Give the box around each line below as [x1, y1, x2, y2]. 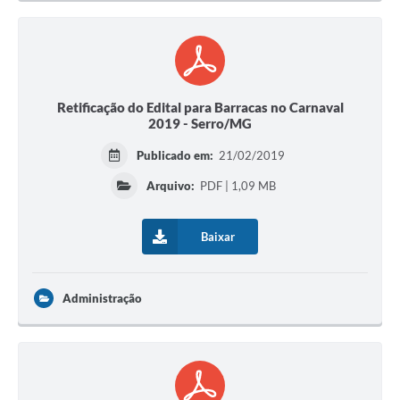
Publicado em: [137, 148, 217, 163]
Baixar [201, 229, 235, 245]
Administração [62, 291, 142, 306]
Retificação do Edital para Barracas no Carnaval [56, 99, 344, 116]
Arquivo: [146, 179, 195, 194]
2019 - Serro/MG [148, 115, 252, 132]
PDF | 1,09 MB [196, 179, 276, 194]
